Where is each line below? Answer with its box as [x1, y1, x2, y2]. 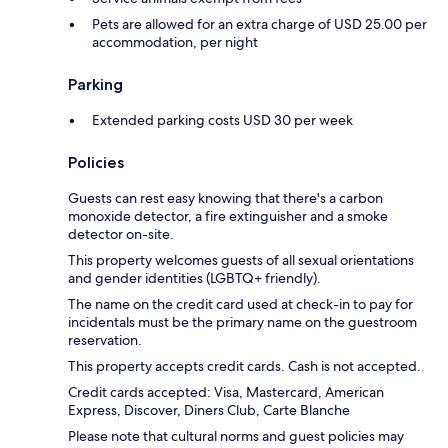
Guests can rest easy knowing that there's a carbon [68, 189, 383, 208]
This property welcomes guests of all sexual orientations [68, 251, 414, 270]
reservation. [68, 331, 142, 350]
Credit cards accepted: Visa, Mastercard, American [68, 383, 384, 402]
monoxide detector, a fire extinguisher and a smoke [68, 207, 388, 226]
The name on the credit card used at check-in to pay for [68, 295, 413, 314]
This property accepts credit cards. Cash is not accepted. [68, 357, 421, 376]
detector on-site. [68, 225, 174, 244]
